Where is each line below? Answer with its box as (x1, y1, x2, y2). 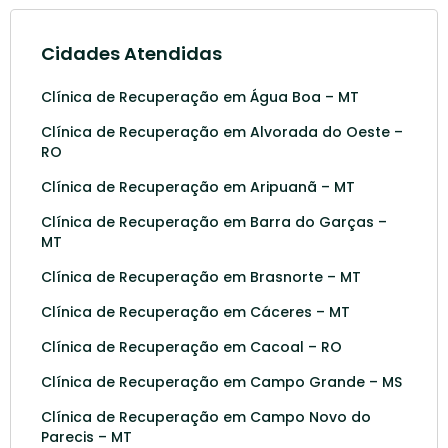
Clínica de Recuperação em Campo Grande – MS (41, 371, 402, 392)
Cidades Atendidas (41, 40, 222, 66)
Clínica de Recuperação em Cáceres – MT (41, 301, 350, 322)
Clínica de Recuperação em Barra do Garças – (41, 211, 387, 232)
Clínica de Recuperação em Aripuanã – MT (41, 176, 355, 197)
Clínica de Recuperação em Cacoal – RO (41, 336, 342, 357)
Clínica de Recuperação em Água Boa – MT (41, 86, 359, 107)
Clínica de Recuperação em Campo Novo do (41, 406, 371, 427)
